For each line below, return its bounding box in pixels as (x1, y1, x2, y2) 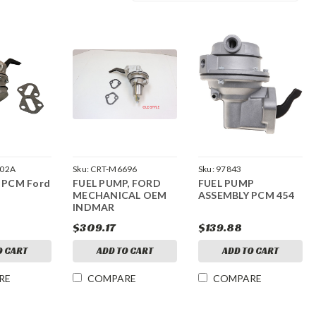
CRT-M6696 (90, 164, 138, 175)
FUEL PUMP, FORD (73, 177, 161, 190)
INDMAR (73, 201, 115, 214)
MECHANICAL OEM (73, 189, 167, 202)
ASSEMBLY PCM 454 (197, 189, 294, 202)
